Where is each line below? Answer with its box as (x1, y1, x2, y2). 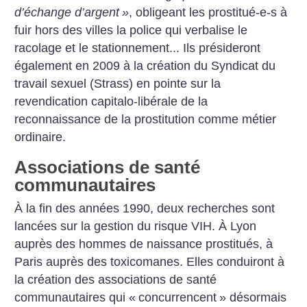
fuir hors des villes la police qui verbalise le (14, 23, 248, 38)
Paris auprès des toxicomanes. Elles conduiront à (14, 254, 285, 269)
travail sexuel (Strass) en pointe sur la (14, 77, 221, 91)
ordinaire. (14, 130, 66, 145)
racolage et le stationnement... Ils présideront (14, 41, 261, 56)
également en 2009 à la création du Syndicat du (14, 59, 276, 73)
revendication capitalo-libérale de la (14, 95, 208, 109)
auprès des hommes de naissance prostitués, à (14, 236, 273, 251)
